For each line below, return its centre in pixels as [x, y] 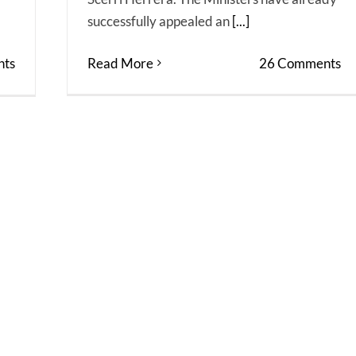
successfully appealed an [160, 21]
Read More [120, 63]
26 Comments [300, 63]
